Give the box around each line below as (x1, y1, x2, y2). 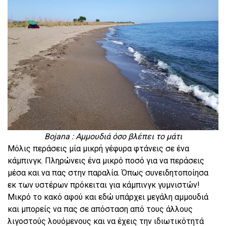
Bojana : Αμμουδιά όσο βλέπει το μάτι (44, 131, 182, 141)
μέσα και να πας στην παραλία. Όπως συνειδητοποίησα (8, 167, 208, 178)
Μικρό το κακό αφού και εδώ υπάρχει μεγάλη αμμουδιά (8, 192, 208, 202)
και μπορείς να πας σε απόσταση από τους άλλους (8, 204, 193, 214)
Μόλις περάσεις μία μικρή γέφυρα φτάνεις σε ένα (8, 143, 189, 153)
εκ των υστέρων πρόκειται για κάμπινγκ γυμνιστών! (8, 180, 200, 190)
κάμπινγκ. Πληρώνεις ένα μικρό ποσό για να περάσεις (8, 155, 204, 165)
